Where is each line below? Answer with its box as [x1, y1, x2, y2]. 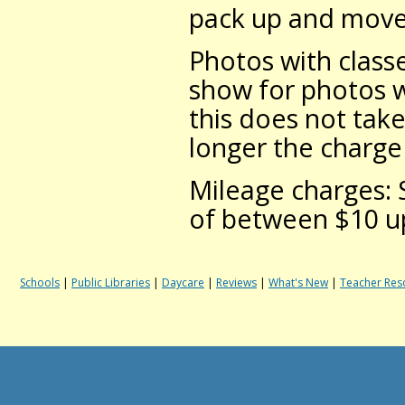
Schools [20, 275, 60, 290]
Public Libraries [71, 275, 150, 290]
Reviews [216, 275, 257, 290]
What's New [268, 275, 328, 290]
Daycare [162, 275, 204, 290]
